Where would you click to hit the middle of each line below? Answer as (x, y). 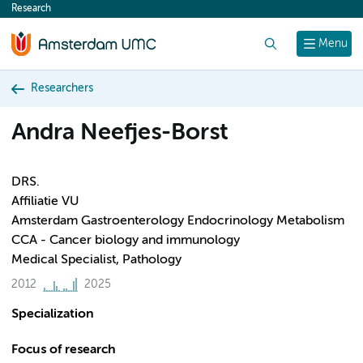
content (42, 13)
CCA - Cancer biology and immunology (126, 241)
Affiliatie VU (45, 202)
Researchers (62, 88)
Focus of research (64, 350)
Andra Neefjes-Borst (120, 133)
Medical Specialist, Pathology (96, 260)
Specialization (53, 314)
